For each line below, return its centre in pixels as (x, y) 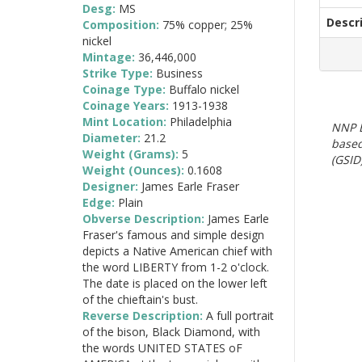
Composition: (122, 24)
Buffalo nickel (204, 89)
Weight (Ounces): (135, 170)
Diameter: (113, 137)
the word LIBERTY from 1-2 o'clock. (176, 267)
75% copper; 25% (208, 24)
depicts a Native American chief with (177, 250)
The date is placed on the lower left (175, 283)
